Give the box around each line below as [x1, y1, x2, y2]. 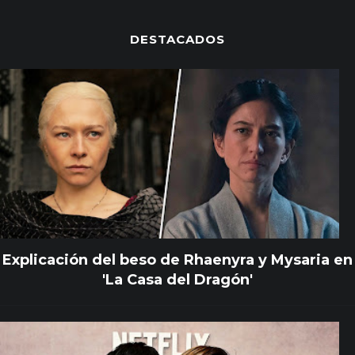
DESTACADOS [130, 31, 225, 47]
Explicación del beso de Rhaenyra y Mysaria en [2, 250, 353, 269]
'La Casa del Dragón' [102, 270, 253, 288]
